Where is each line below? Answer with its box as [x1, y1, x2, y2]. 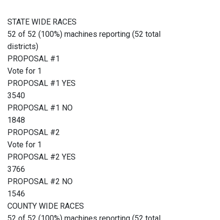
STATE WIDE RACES [7, 17, 77, 27]
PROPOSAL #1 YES [7, 79, 76, 88]
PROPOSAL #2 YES [7, 152, 76, 162]
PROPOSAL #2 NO [7, 177, 73, 187]
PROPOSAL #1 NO [7, 103, 73, 113]
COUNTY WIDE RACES [7, 201, 84, 211]
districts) [7, 42, 38, 52]
